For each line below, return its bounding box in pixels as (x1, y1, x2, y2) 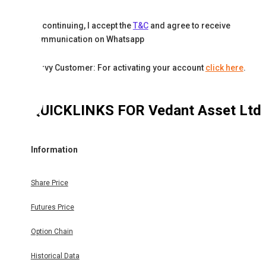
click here (205, 63, 243, 73)
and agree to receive (150, 21, 230, 31)
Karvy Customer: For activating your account (30, 63, 204, 73)
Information (30, 144, 78, 154)
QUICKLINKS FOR (30, 102, 148, 119)
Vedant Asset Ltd (148, 102, 261, 119)
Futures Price (30, 203, 74, 212)
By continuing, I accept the (30, 21, 131, 31)
